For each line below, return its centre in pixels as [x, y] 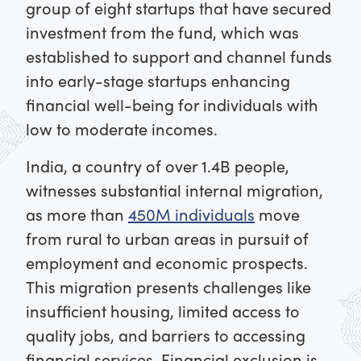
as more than [77, 214]
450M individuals [191, 214]
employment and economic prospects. [167, 263]
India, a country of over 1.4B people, [158, 166]
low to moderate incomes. [124, 129]
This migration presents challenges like [168, 287]
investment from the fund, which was [162, 32]
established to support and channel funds [179, 56]
